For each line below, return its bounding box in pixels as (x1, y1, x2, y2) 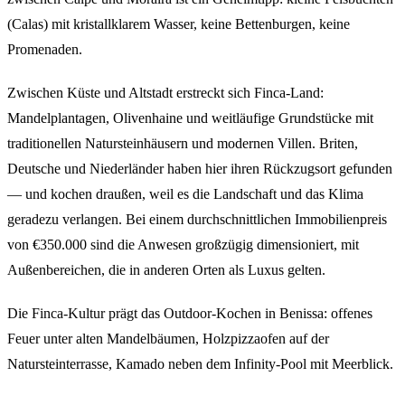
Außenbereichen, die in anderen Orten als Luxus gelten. (7, 261, 325, 278)
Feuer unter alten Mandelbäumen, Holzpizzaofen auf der (7, 330, 329, 346)
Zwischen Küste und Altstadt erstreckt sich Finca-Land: (7, 84, 324, 100)
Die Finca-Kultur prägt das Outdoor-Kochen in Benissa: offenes (7, 305, 372, 321)
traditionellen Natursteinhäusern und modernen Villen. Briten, (7, 135, 358, 151)
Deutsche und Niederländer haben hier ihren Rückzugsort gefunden (7, 160, 392, 176)
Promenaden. (7, 41, 82, 57)
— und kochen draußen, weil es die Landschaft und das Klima (7, 185, 363, 202)
